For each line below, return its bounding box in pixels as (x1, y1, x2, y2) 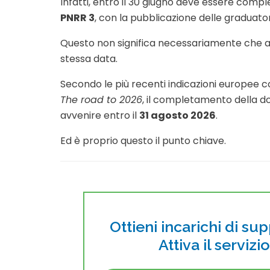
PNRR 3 (60, 10, 95, 25)
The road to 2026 (60, 92, 142, 107)
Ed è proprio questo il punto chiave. (60, 133, 226, 148)
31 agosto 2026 (139, 108, 216, 122)
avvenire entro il (60, 108, 139, 122)
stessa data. (60, 51, 118, 66)
